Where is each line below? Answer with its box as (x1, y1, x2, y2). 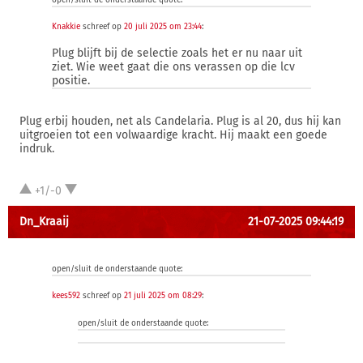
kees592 (52, 291, 80, 301)
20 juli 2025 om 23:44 (124, 22, 202, 32)
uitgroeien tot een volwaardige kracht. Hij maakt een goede (19, 128, 327, 142)
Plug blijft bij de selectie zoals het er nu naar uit (52, 46, 302, 60)
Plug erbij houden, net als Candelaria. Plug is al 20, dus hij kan (19, 114, 341, 128)
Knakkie (52, 22, 80, 32)
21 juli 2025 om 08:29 (124, 291, 202, 301)
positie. (52, 74, 90, 88)
